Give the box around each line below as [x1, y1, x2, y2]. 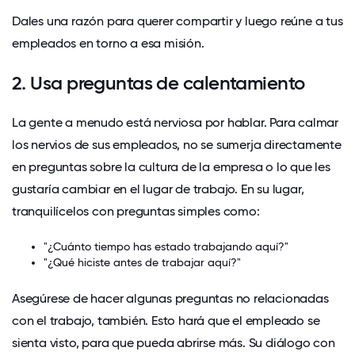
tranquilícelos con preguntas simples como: [12, 203, 260, 219]
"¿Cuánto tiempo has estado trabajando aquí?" [44, 239, 288, 253]
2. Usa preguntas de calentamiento [12, 71, 305, 94]
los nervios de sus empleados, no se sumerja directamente [12, 136, 342, 152]
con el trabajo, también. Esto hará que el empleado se [12, 313, 320, 329]
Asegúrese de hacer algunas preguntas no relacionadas [12, 291, 329, 307]
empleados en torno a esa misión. [12, 35, 204, 51]
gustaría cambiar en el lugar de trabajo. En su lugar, [12, 181, 304, 197]
